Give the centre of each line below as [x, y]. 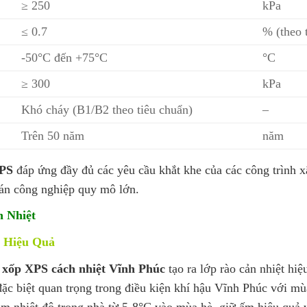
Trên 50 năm [53, 135]
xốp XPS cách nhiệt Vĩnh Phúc [84, 268]
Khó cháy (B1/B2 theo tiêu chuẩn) [107, 109]
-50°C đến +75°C [65, 57]
